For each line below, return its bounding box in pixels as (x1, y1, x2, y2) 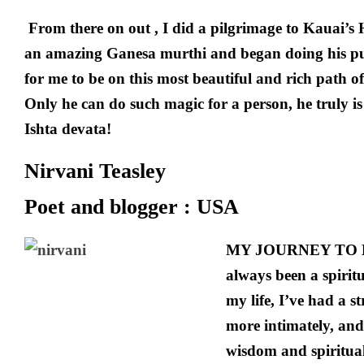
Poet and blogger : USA (24, 195, 239, 219)
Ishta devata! (24, 120, 111, 137)
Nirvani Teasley (24, 159, 166, 183)
